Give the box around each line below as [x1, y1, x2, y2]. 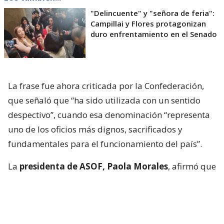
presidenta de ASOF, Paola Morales [19, 160, 168, 172]
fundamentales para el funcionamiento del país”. [8, 138, 202, 150]
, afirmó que [168, 160, 216, 172]
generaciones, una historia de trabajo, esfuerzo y [8, 189, 200, 201]
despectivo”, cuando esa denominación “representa [8, 109, 210, 121]
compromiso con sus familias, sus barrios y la [8, 204, 189, 216]
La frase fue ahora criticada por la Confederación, [8, 80, 204, 92]
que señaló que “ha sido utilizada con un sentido [8, 94, 200, 106]
